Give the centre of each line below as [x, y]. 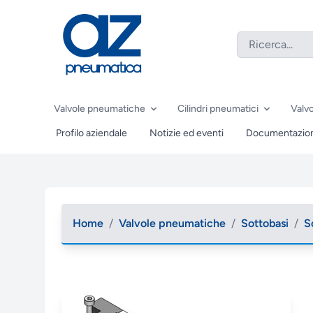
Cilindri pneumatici [218, 109]
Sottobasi [265, 223]
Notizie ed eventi [187, 133]
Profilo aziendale [92, 133]
